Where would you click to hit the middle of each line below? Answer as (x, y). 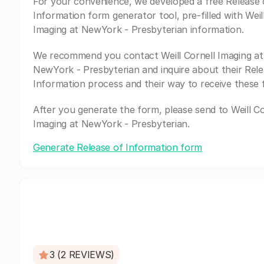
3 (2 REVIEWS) (82, 255)
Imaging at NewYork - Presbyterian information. (138, 29)
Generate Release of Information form (118, 147)
